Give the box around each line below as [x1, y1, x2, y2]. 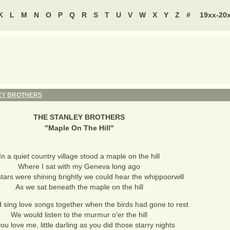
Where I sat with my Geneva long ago [18, 162, 140, 170]
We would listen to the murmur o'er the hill [11, 210, 147, 219]
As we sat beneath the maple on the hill [15, 183, 143, 191]
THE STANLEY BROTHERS [33, 113, 125, 121]
